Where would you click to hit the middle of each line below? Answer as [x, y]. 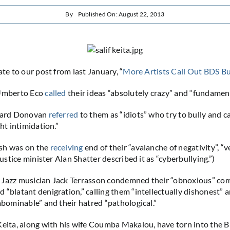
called [55, 92]
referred [63, 114]
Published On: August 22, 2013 [121, 14]
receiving [66, 147]
